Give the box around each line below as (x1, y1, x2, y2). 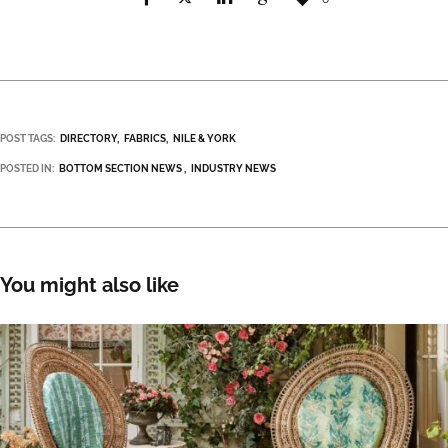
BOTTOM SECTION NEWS (59, 162, 182, 174)
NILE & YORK (173, 132, 236, 144)
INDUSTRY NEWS (191, 162, 276, 174)
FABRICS (124, 132, 166, 144)
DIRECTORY (60, 132, 117, 144)
